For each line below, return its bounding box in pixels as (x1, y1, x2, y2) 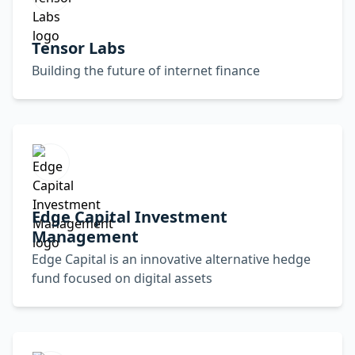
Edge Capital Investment (32, 206, 227, 227)
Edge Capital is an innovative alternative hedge (32, 250, 311, 268)
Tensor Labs (32, 37, 125, 59)
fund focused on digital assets (32, 269, 212, 287)
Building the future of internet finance (32, 62, 260, 79)
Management (32, 226, 139, 247)
